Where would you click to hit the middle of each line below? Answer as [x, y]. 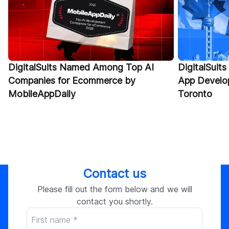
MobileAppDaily [42, 94]
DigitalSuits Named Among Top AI [81, 67]
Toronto [195, 94]
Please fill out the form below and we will [114, 189]
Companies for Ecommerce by [72, 81]
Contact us [114, 174]
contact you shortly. [114, 202]
